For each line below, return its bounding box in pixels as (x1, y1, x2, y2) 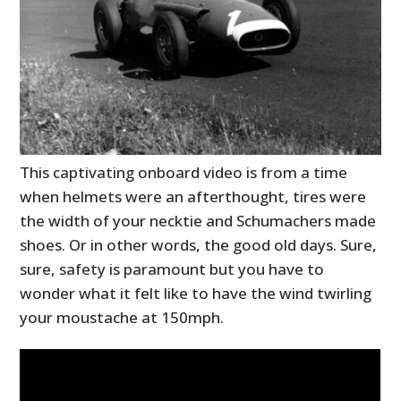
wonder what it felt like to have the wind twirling (20, 282, 372, 303)
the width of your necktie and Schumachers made (20, 209, 377, 231)
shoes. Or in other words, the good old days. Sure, (20, 234, 378, 255)
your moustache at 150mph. (20, 306, 225, 328)
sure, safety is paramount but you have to (20, 258, 325, 279)
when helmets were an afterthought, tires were (20, 185, 367, 207)
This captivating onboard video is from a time (20, 161, 348, 183)
